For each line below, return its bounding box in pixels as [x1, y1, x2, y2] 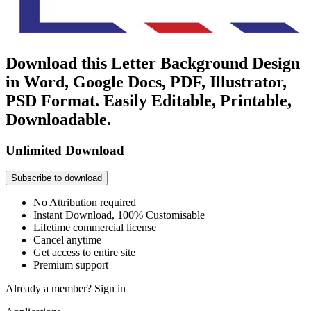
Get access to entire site [33, 246, 135, 259]
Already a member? [6, 283, 94, 295]
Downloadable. [6, 110, 111, 128]
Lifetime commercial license [33, 221, 156, 234]
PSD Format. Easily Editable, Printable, [6, 91, 292, 110]
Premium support [33, 259, 108, 271]
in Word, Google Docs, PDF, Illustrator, [6, 72, 287, 91]
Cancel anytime [33, 234, 101, 246]
